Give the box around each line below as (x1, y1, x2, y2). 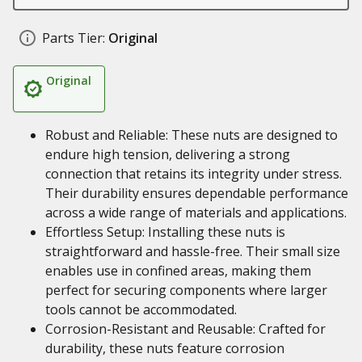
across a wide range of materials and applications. (45, 204, 347, 221)
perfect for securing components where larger (45, 281, 327, 299)
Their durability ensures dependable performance (45, 184, 348, 202)
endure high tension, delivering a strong (45, 145, 290, 163)
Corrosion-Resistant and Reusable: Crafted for (45, 320, 326, 338)
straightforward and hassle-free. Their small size (45, 242, 340, 260)
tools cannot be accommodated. (45, 301, 237, 318)
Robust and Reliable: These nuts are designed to (45, 126, 338, 144)
